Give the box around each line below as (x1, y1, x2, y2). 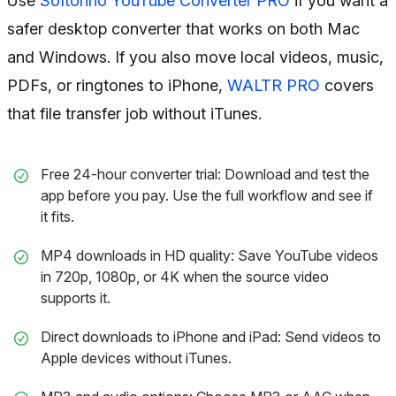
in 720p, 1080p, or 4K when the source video (41, 268, 329, 286)
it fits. (41, 208, 74, 225)
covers (320, 76, 374, 95)
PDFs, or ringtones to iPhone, (7, 76, 227, 95)
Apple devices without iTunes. (41, 349, 232, 367)
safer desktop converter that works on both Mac (7, 19, 360, 38)
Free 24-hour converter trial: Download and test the (41, 165, 369, 183)
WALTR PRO (227, 76, 320, 95)
